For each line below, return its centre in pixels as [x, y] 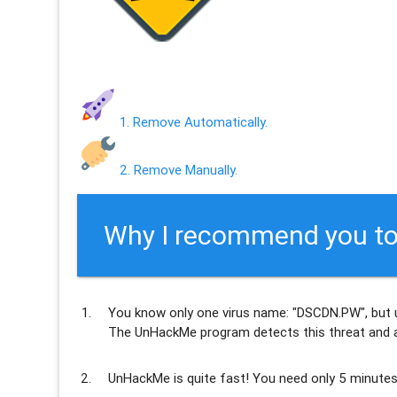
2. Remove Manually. [179, 169]
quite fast [217, 378]
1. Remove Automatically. [194, 121]
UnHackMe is [148, 378]
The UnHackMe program [181, 331]
